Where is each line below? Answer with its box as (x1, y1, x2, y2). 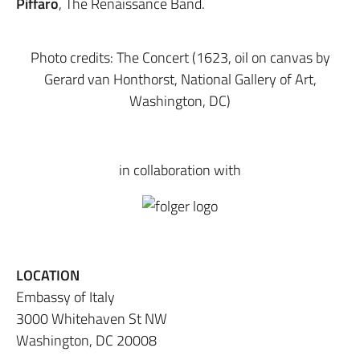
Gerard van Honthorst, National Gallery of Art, (43, 68, 317, 90)
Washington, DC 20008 (16, 329, 157, 351)
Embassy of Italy (16, 286, 115, 308)
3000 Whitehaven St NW (16, 308, 167, 329)
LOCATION (16, 264, 80, 286)
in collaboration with (119, 159, 241, 181)
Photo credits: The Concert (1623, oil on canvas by (30, 47, 330, 68)
